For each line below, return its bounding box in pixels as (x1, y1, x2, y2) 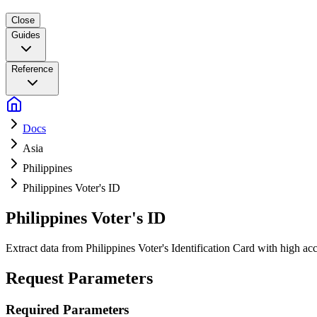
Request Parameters (6, 268, 153, 287)
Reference (11, 64, 53, 74)
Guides (11, 30, 40, 40)
